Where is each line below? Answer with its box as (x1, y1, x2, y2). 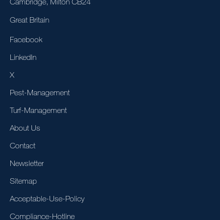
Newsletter (10, 159, 44, 167)
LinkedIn (10, 53, 36, 61)
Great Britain (10, 15, 49, 24)
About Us (10, 123, 40, 132)
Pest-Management (10, 88, 70, 97)
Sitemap (10, 176, 37, 185)
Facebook (10, 35, 42, 44)
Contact (10, 141, 35, 150)
